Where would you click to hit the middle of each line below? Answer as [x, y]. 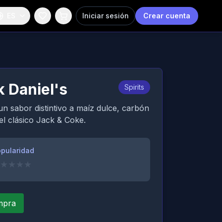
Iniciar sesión [106, 16]
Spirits [134, 87]
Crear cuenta [167, 16]
